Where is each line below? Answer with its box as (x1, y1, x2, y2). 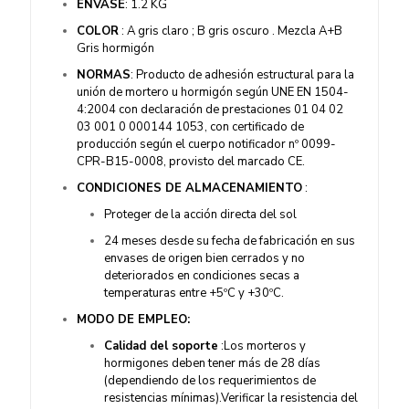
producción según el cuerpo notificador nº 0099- (77, 136, 336, 152)
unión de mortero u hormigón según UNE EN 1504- (77, 84, 349, 100)
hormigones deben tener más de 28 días (104, 355, 320, 372)
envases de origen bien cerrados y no (104, 250, 305, 267)
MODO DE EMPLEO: (77, 311, 194, 328)
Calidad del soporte (104, 338, 218, 354)
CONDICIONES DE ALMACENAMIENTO (77, 180, 302, 196)
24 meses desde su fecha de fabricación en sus (104, 233, 355, 249)
